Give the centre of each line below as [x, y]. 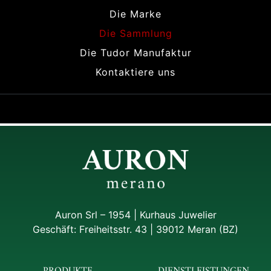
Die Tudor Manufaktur [135, 53]
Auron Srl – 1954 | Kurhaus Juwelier [135, 214]
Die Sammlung [135, 34]
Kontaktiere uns [135, 72]
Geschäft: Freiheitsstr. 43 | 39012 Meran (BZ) [135, 229]
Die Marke [135, 14]
